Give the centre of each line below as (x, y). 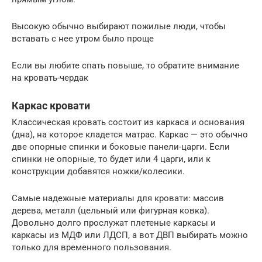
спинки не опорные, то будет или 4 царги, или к (111, 159)
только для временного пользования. (92, 247)
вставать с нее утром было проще (83, 38)
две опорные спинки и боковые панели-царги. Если (121, 146)
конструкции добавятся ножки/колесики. (98, 171)
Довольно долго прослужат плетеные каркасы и (114, 223)
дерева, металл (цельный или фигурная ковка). (111, 210)
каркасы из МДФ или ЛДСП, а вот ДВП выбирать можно (130, 235)
